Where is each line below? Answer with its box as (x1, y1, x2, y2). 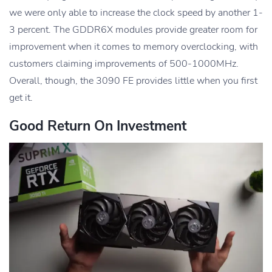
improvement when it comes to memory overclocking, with (9, 39, 258, 53)
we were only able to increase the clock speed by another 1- (9, 5, 263, 19)
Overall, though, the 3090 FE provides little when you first (9, 73, 257, 87)
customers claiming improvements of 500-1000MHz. (9, 56, 239, 70)
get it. (9, 90, 33, 104)
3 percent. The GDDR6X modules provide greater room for (9, 22, 257, 36)
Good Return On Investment (9, 116, 186, 135)
